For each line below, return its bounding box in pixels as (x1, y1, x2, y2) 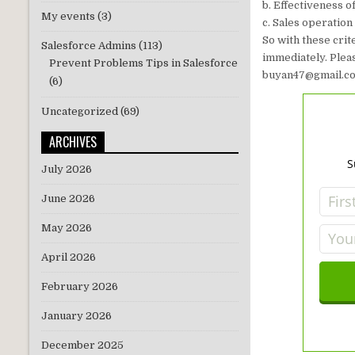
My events (41, 10, 95, 23)
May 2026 (41, 222, 92, 235)
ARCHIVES (49, 132, 97, 152)
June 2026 (41, 193, 95, 205)
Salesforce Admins (41, 40, 136, 52)
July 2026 (41, 163, 92, 176)
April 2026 (41, 251, 96, 264)
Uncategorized (41, 105, 118, 118)
